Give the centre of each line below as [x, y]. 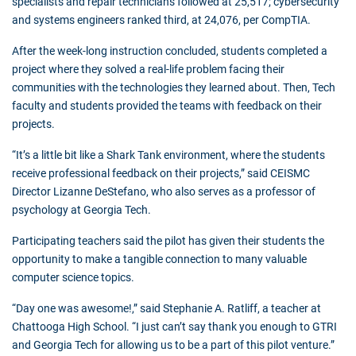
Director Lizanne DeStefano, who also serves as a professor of [164, 192]
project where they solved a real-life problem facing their [148, 70]
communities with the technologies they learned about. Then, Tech [174, 88]
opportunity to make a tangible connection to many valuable [159, 259]
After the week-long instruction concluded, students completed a [170, 51]
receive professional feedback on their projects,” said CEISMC [161, 174]
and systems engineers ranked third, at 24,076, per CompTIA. [161, 20]
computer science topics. [74, 278]
